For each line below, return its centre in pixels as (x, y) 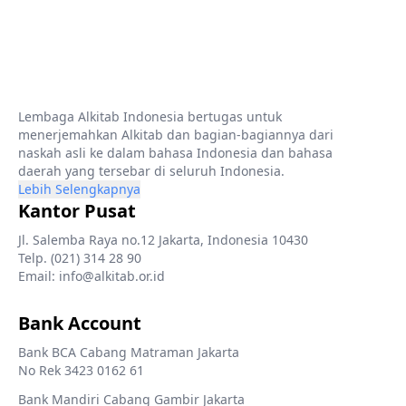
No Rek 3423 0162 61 (81, 370)
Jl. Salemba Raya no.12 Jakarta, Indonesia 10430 (163, 240)
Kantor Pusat (77, 211)
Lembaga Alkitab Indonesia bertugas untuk (150, 116)
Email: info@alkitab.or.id (92, 276)
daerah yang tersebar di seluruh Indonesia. (151, 171)
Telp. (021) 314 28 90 (80, 258)
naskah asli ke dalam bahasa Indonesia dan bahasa (175, 153)
